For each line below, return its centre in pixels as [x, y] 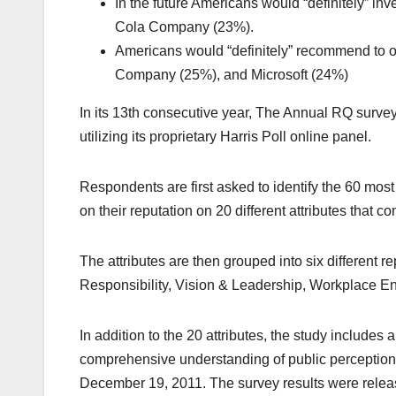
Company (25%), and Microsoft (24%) [232, 75]
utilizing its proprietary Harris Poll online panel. [225, 137]
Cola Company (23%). [184, 27]
